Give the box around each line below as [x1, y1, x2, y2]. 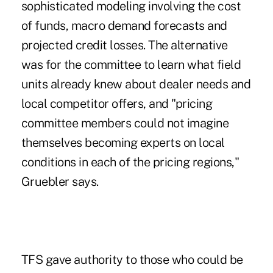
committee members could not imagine [21, 116, 229, 131]
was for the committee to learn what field [21, 57, 241, 73]
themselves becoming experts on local [21, 135, 225, 151]
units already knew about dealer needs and [21, 77, 251, 92]
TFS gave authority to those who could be [21, 252, 243, 268]
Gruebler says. [21, 174, 99, 190]
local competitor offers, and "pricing [21, 96, 213, 112]
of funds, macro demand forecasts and [21, 18, 227, 34]
